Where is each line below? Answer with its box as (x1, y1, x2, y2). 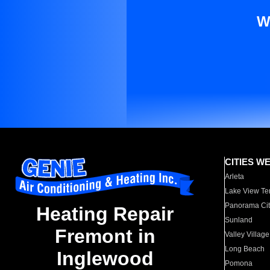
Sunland (225, 216, 253, 224)
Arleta (225, 172, 245, 181)
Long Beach (225, 245, 265, 253)
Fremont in (54, 225, 155, 248)
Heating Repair (36, 203, 174, 225)
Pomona (225, 259, 253, 268)
